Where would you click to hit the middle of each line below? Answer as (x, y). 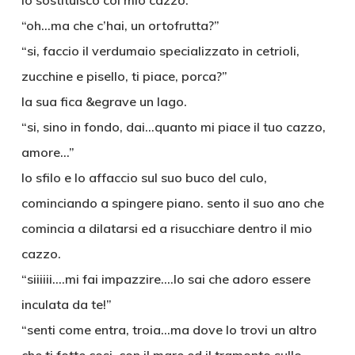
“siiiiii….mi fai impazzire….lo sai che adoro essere (166, 279)
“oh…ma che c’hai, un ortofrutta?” (120, 25)
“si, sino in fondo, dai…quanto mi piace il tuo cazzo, (173, 127)
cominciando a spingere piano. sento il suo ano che (172, 203)
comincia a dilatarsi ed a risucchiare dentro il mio (166, 228)
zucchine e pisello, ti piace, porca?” (124, 76)
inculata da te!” (66, 304)
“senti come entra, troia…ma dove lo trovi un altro (169, 330)
